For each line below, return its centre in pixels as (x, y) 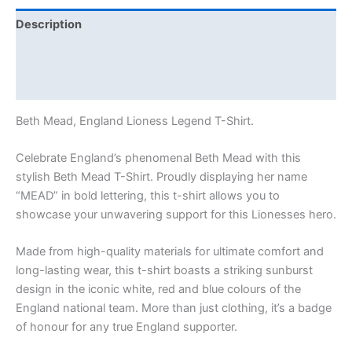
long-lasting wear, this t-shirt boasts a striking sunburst (164, 271)
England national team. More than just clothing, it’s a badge (174, 308)
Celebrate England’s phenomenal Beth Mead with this (158, 158)
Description (49, 24)
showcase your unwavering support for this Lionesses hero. (176, 214)
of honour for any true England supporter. (126, 327)
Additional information (78, 55)
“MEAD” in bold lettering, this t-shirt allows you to (148, 195)
